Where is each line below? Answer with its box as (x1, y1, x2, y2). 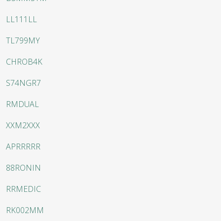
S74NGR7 (6, 77, 41, 89)
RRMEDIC (6, 184, 41, 195)
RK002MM (6, 205, 44, 216)
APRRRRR (6, 141, 40, 152)
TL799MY (6, 35, 40, 46)
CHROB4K (6, 56, 42, 68)
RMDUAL (6, 99, 39, 110)
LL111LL (6, 14, 37, 25)
